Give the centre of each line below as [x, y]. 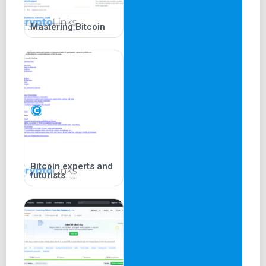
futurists [48, 175]
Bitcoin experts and [72, 167]
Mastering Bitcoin [68, 27]
